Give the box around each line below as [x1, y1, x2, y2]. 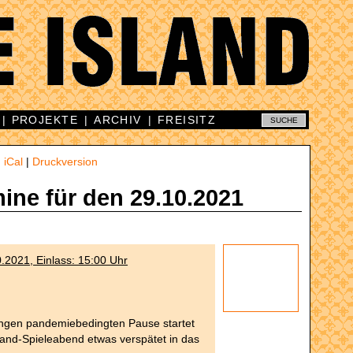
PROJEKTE [11, 113, 79, 126]
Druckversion [32, 155, 98, 168]
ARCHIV [94, 113, 142, 126]
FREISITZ [157, 113, 217, 126]
